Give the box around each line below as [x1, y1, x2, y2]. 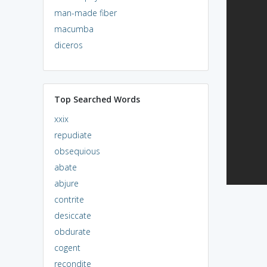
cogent [54, 241, 80, 253]
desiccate [54, 209, 91, 221]
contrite [54, 193, 84, 205]
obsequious [54, 145, 100, 157]
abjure [54, 177, 79, 189]
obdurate [54, 225, 91, 237]
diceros [54, 39, 83, 51]
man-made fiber [54, 7, 117, 18]
